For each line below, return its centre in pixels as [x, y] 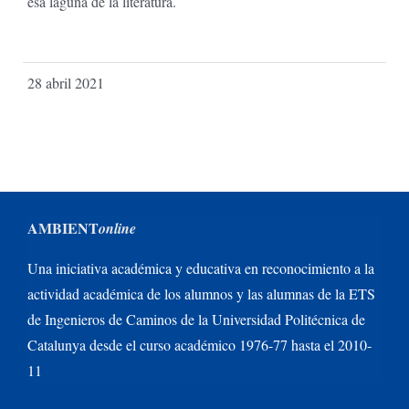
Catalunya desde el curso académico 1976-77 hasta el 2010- [199, 344]
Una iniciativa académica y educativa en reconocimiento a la [201, 267]
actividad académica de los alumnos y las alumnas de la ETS [201, 293]
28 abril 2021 [65, 82]
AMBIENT [63, 227]
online [117, 228]
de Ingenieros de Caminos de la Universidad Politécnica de [196, 319]
